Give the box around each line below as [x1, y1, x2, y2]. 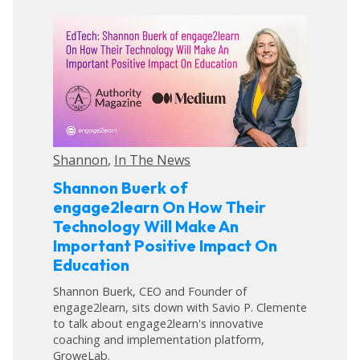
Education [53, 254, 129, 275]
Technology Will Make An [53, 215, 239, 236]
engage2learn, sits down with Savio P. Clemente [53, 299, 307, 315]
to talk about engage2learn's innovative [53, 315, 264, 331]
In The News [114, 151, 190, 170]
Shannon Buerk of [53, 177, 188, 198]
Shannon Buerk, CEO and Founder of [53, 283, 247, 299]
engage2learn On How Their [53, 196, 266, 217]
